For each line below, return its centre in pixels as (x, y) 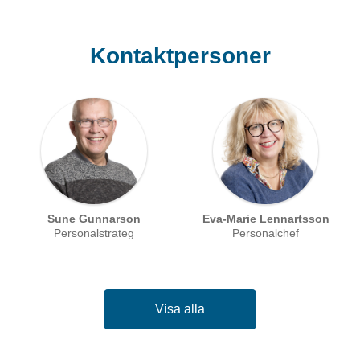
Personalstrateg (94, 233)
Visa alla (180, 309)
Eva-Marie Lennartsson (266, 218)
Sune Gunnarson (94, 218)
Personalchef (266, 233)
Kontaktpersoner (180, 55)
